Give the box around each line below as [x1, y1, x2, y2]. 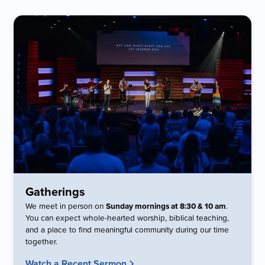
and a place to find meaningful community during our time [25, 223, 230, 235]
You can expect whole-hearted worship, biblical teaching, [25, 211, 230, 223]
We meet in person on [25, 199, 106, 211]
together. [25, 235, 58, 247]
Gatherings [25, 182, 86, 200]
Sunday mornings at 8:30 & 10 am [106, 199, 227, 212]
